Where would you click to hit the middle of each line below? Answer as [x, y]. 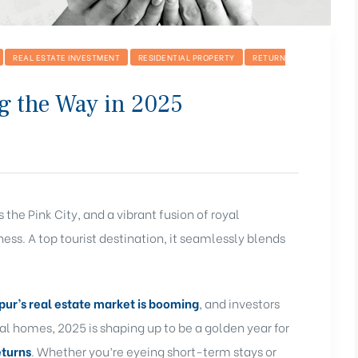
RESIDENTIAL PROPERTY [186, 57]
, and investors [239, 303]
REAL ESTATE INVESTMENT [66, 57]
